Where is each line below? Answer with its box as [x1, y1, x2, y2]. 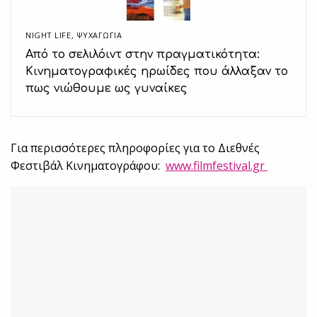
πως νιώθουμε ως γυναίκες [25, 82, 188, 96]
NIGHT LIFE [25, 30, 71, 41]
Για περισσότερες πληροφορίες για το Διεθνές [11, 140, 260, 156]
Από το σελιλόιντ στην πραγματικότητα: [25, 48, 260, 62]
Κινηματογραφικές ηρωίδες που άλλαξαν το [25, 65, 288, 79]
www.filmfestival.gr [166, 158, 268, 174]
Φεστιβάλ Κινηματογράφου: [11, 158, 166, 174]
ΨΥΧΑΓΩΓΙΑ [76, 30, 122, 41]
